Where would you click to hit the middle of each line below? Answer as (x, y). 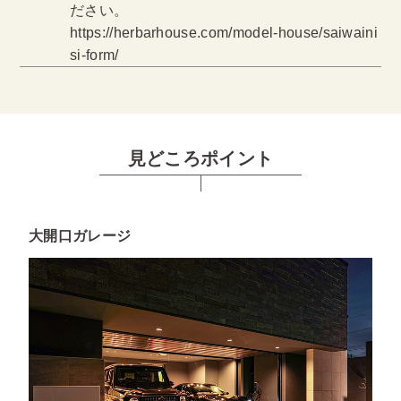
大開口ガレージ (80, 236)
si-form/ (94, 55)
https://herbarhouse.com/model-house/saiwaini (224, 33)
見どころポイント (200, 158)
